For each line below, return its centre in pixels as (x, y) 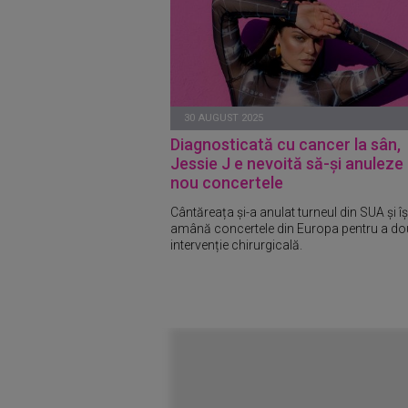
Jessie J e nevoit (232, 163)
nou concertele (227, 183)
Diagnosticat (217, 144)
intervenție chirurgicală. (236, 245)
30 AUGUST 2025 (224, 118)
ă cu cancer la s (321, 144)
